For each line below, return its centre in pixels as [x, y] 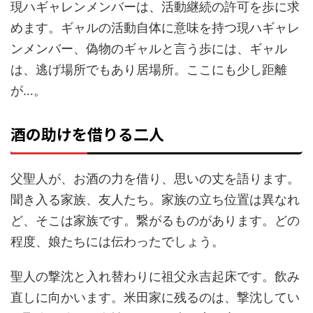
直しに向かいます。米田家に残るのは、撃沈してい [155, 297]
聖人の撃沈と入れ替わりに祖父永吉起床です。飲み [155, 276]
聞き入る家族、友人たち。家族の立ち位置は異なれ [155, 199]
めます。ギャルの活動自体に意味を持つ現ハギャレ [155, 27]
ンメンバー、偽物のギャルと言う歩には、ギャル [149, 48]
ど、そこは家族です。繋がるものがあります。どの [155, 220]
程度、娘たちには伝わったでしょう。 [117, 241]
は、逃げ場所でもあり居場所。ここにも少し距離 [149, 69]
